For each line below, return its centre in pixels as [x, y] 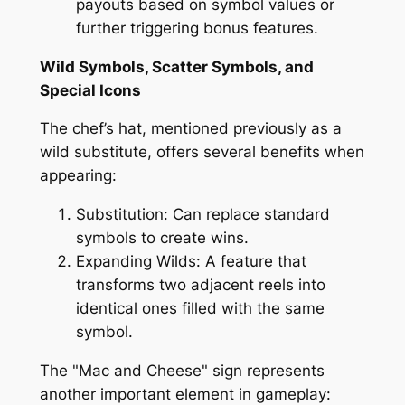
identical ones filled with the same [200, 309]
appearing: [78, 176]
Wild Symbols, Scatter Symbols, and [176, 66]
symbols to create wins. [162, 238]
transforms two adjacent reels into [200, 285]
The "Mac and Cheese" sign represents [182, 371]
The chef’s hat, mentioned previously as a [190, 129]
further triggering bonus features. [197, 28]
